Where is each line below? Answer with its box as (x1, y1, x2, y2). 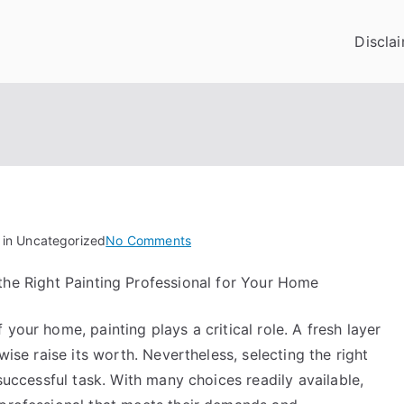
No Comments (106, 233, 192, 248)
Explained (190, 344, 250, 360)
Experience (190, 322, 258, 337)
